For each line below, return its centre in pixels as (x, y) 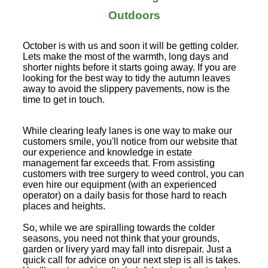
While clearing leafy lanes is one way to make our (127, 130)
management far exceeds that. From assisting (119, 163)
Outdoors (134, 15)
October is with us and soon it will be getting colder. (131, 45)
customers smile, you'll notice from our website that (130, 141)
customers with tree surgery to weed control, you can (133, 173)
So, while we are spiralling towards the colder (119, 227)
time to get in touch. (64, 99)
